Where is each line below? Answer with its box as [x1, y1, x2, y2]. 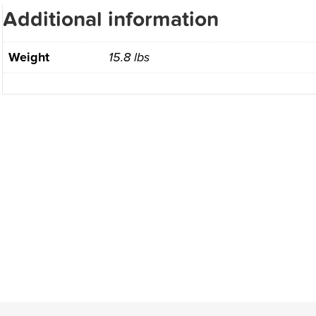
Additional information [2, 7, 219, 32]
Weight [8, 49, 49, 66]
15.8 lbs [108, 49, 150, 66]
